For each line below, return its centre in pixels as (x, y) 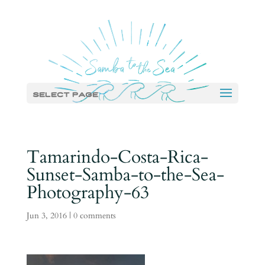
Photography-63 (88, 193)
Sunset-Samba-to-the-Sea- (125, 175)
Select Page (65, 94)
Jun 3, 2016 (46, 216)
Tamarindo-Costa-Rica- (117, 157)
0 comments (94, 216)
